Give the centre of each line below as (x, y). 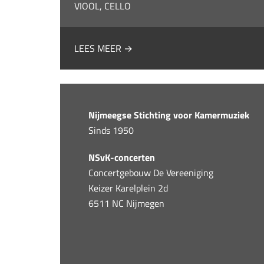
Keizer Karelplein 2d (128, 188)
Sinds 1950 (111, 130)
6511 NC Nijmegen (127, 203)
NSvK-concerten (122, 157)
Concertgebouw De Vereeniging (151, 173)
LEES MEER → (104, 48)
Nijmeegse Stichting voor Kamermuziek (169, 115)
